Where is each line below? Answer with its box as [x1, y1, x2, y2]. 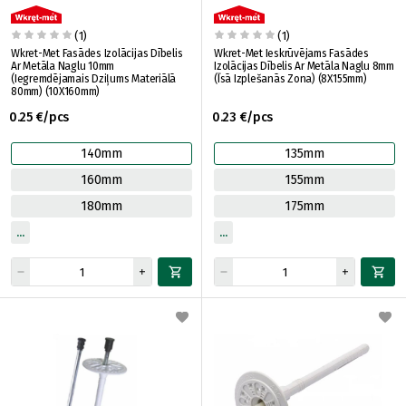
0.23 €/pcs [212, 110, 274, 125]
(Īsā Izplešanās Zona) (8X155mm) [317, 72, 367, 85]
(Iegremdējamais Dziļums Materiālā [11, 72, 177, 85]
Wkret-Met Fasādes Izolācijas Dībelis [11, 47, 183, 60]
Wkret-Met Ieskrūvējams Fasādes [214, 47, 369, 60]
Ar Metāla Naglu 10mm [11, 60, 115, 72]
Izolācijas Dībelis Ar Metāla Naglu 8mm [214, 60, 394, 72]
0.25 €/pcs [9, 110, 70, 125]
